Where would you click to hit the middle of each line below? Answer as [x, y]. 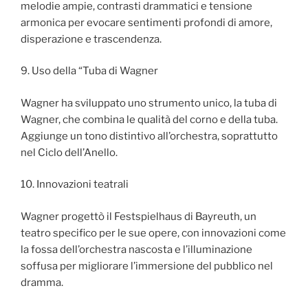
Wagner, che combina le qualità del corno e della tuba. [149, 119]
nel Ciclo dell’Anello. [69, 152]
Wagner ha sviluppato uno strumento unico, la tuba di [149, 103]
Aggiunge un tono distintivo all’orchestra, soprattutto [149, 136]
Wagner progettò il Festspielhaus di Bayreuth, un [139, 216]
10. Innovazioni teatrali [75, 185]
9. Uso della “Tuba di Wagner [89, 71]
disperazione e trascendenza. [91, 39]
